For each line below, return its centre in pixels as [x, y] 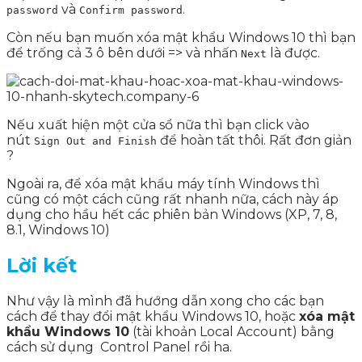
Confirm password [131, 10]
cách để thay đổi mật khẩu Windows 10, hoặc [153, 316]
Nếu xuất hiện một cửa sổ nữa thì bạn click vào [158, 124]
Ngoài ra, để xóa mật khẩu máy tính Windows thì [163, 183]
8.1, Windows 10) [58, 229]
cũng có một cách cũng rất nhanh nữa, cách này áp [173, 199]
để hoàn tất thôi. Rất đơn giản [254, 140]
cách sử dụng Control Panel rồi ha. [119, 347]
